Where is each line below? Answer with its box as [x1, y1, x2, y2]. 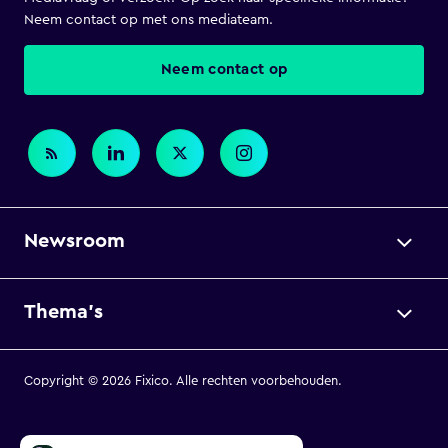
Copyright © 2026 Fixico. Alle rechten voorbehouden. [24, 374, 342, 387]
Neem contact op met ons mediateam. [24, 13, 273, 27]
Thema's [24, 302, 103, 322]
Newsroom [24, 231, 125, 251]
